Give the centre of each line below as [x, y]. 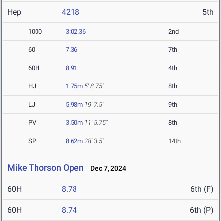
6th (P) [202, 210]
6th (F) [202, 189]
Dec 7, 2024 [106, 168]
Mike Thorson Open [46, 168]
